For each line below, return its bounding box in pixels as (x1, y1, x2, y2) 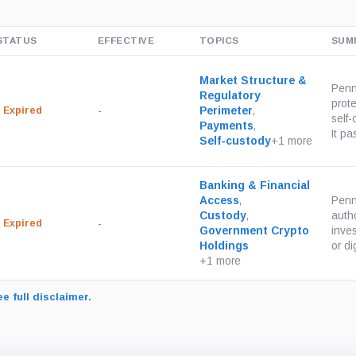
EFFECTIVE (98, 36, 155, 45)
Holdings (199, 240, 249, 252)
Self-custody (199, 135, 271, 147)
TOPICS (199, 36, 239, 45)
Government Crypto (199, 225, 309, 237)
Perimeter (199, 105, 253, 117)
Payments (199, 120, 253, 132)
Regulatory (199, 90, 261, 102)
